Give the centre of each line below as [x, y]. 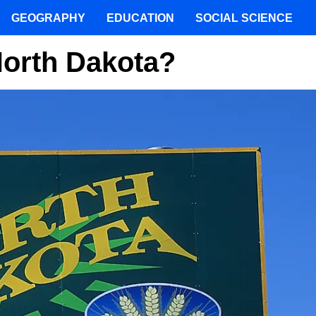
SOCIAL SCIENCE [244, 18]
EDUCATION [140, 18]
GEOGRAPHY [48, 18]
